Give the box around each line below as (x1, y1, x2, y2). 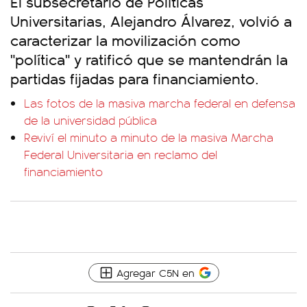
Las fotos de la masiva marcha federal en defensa (24, 95, 295, 111)
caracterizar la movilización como (10, 29, 241, 50)
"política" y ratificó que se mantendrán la (10, 48, 288, 69)
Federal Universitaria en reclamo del (24, 146, 217, 162)
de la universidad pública (24, 112, 157, 128)
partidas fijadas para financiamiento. (10, 67, 259, 88)
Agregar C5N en (116, 265, 195, 280)
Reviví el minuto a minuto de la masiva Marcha (24, 129, 273, 145)
